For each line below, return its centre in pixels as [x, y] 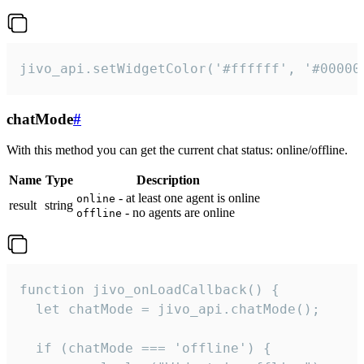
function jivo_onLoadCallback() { [149, 290]
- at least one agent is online [188, 198]
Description [168, 180]
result [23, 206]
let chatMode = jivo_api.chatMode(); [170, 310]
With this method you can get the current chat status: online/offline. [177, 150]
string [59, 206]
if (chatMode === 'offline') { [145, 349]
